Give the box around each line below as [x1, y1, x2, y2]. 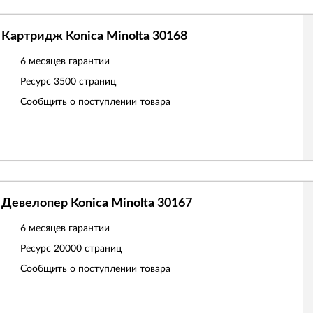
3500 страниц [54, 77, 116, 87]
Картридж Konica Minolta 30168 [1, 30, 187, 43]
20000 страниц [54, 244, 122, 254]
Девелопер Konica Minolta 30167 [1, 197, 192, 210]
